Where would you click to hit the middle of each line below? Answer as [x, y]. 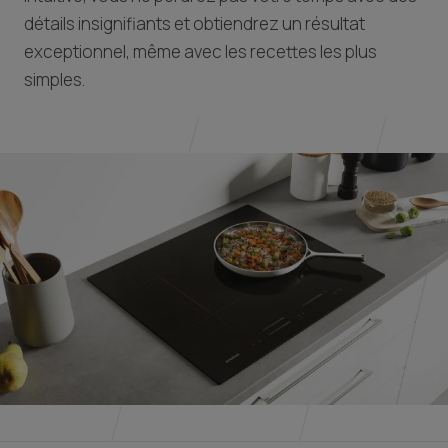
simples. [54, 80]
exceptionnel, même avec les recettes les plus [200, 52]
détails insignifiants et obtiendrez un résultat [194, 24]
